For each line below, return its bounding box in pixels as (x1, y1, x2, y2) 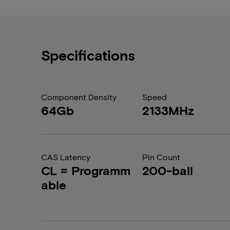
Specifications (41, 46, 135, 64)
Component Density (41, 92, 117, 102)
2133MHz (142, 103, 195, 118)
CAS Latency (41, 152, 90, 162)
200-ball (142, 163, 194, 178)
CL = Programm (41, 163, 130, 178)
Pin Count (142, 152, 181, 162)
